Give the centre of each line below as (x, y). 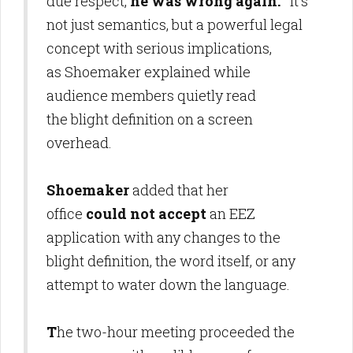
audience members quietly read (151, 95)
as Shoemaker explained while (149, 72)
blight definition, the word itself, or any (171, 261)
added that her (179, 190)
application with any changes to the (163, 237)
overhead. (79, 143)
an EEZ (231, 214)
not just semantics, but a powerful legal (175, 24)
